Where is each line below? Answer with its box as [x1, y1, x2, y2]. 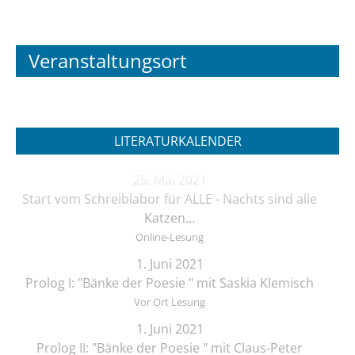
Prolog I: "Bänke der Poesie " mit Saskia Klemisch [25, 274, 314, 292]
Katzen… [144, 209, 195, 227]
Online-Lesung [136, 230, 204, 245]
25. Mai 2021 [132, 171, 207, 189]
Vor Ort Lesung [134, 295, 205, 310]
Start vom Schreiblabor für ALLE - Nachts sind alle [22, 190, 317, 208]
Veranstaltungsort [29, 48, 187, 74]
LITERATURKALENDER [113, 132, 242, 151]
